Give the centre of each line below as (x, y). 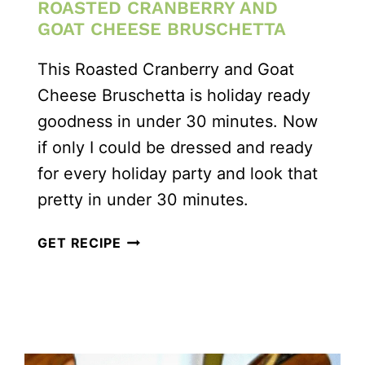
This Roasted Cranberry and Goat (166, 69)
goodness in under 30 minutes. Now (178, 121)
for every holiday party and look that (178, 173)
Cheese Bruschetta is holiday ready (174, 95)
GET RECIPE (79, 242)
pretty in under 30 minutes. (143, 199)
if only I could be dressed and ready (176, 147)
